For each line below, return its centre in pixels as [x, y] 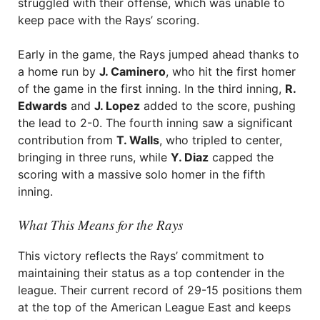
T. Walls [138, 140]
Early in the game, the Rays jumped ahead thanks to [159, 54]
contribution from [67, 140]
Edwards [42, 106]
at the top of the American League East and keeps [154, 307]
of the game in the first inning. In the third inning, [151, 89]
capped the [241, 157]
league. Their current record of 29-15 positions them [160, 290]
